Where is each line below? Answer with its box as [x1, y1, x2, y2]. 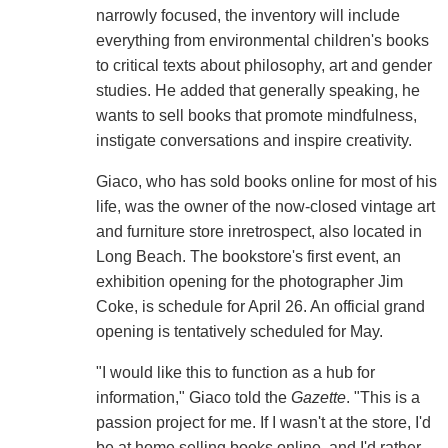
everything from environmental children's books [95, 31, 429, 49]
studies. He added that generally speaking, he [95, 81, 420, 99]
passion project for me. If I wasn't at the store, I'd [95, 413, 431, 431]
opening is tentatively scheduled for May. [95, 322, 383, 340]
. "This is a [345, 388, 420, 406]
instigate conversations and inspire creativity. [95, 131, 412, 149]
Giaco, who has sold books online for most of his [95, 172, 437, 190]
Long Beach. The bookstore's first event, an [95, 247, 401, 265]
